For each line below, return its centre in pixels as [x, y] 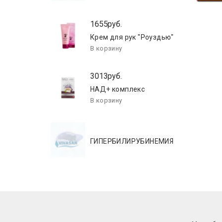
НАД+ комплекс [118, 89]
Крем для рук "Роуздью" [132, 37]
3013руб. [106, 76]
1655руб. [106, 24]
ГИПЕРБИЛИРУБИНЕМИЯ [132, 141]
